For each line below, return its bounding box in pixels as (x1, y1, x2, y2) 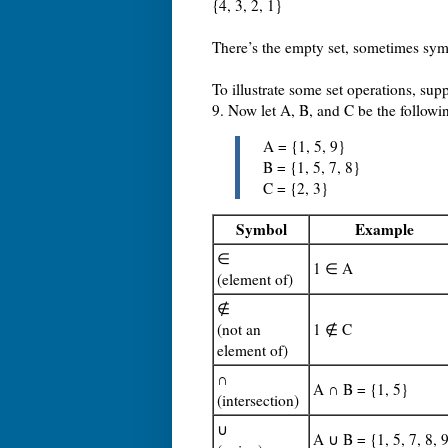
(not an (217, 319, 261, 340)
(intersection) (217, 390, 299, 411)
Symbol (235, 218, 287, 241)
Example (355, 218, 414, 241)
